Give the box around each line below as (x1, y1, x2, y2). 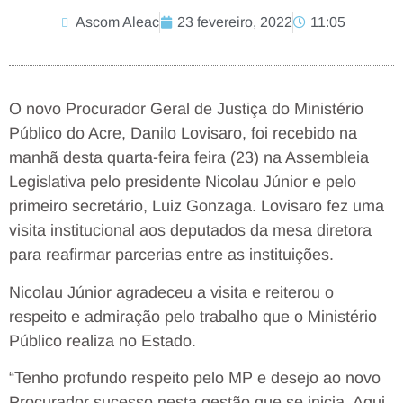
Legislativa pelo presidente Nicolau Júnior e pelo (9, 173, 356, 192)
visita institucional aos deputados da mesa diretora (9, 221, 372, 240)
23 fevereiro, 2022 (176, 14, 292, 31)
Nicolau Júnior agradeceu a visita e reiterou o (9, 282, 334, 301)
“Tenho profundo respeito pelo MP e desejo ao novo (9, 368, 381, 387)
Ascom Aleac (75, 14, 159, 31)
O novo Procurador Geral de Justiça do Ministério (9, 100, 363, 119)
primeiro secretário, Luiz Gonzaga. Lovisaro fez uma (9, 197, 384, 216)
